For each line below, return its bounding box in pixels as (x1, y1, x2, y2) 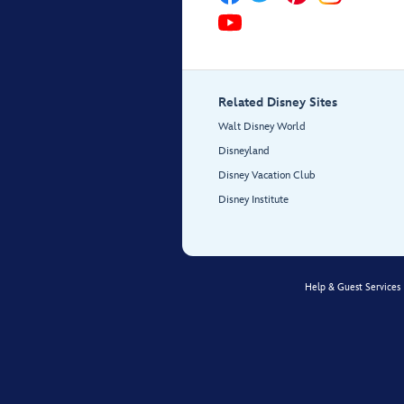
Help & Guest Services (305, 281, 400, 294)
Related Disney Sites (218, 95, 337, 111)
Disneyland (218, 144, 270, 159)
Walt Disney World (218, 120, 306, 134)
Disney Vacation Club (218, 169, 316, 183)
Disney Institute (218, 193, 289, 207)
